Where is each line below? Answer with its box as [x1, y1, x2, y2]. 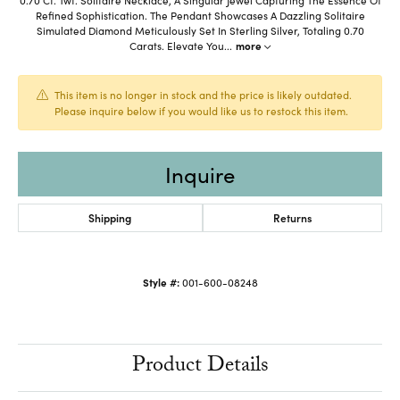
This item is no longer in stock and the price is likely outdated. [54, 87, 352, 102]
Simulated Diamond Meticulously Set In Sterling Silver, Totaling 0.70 [36, 22, 364, 37]
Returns [272, 209, 312, 225]
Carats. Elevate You [129, 37, 224, 53]
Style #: [142, 274, 179, 289]
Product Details [131, 348, 269, 386]
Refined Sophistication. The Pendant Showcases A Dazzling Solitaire [35, 7, 365, 22]
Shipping [88, 209, 132, 225]
